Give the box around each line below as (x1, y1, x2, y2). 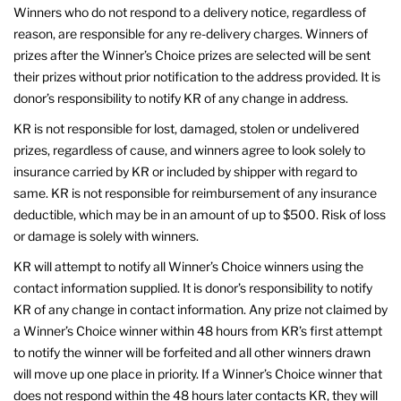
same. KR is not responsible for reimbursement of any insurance (13, 184, 377, 200)
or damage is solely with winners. (13, 227, 199, 243)
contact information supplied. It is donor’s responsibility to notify (13, 279, 372, 295)
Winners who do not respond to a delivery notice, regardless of (13, 4, 366, 20)
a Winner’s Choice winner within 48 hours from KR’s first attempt (13, 322, 382, 338)
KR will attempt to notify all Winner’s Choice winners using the (13, 258, 363, 274)
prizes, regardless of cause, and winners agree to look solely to (13, 141, 365, 158)
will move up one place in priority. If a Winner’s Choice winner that (13, 365, 382, 381)
